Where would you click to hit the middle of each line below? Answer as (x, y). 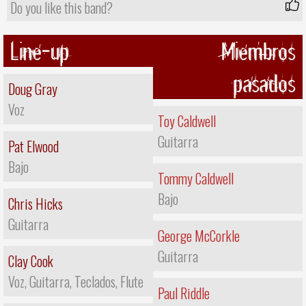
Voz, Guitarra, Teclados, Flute (76, 282)
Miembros (259, 51)
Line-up (40, 51)
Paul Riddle (184, 293)
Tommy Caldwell (196, 179)
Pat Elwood (33, 147)
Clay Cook (31, 261)
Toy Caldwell (187, 121)
